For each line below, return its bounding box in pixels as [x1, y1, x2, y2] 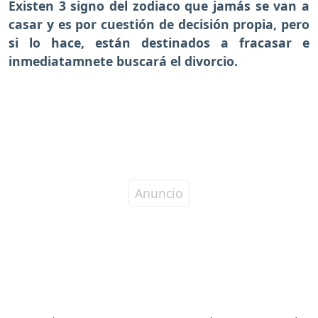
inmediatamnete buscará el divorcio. [9, 53, 241, 70]
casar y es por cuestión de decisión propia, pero [9, 16, 309, 33]
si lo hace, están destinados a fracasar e [9, 34, 309, 52]
